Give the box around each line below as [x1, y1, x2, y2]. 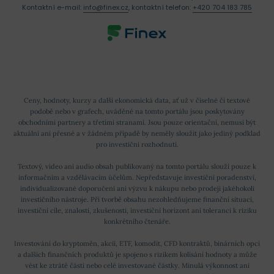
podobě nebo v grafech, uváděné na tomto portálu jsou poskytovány [29, 107, 245, 116]
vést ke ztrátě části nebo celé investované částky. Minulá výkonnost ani [24, 261, 250, 270]
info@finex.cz [83, 2, 128, 13]
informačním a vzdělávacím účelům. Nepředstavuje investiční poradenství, [18, 173, 256, 182]
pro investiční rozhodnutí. [95, 140, 179, 149]
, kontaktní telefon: [128, 2, 193, 13]
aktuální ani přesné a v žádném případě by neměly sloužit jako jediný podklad [13, 129, 261, 138]
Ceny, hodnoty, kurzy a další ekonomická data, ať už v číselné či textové [24, 96, 250, 105]
